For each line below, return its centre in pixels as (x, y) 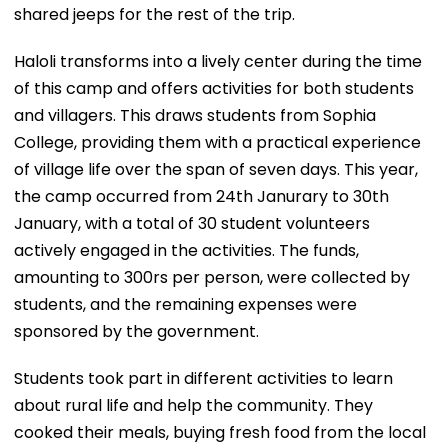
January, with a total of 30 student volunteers (192, 223)
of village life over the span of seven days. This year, (216, 169)
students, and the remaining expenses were (185, 304)
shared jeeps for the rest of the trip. (154, 14)
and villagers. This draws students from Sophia (195, 115)
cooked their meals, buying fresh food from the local (220, 432)
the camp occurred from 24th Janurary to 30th (201, 196)
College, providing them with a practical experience (217, 142)
